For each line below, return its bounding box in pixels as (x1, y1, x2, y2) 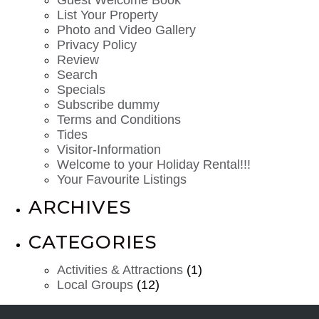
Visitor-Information (57, 142, 161, 157)
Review (57, 52, 99, 67)
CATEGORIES (28, 230, 157, 253)
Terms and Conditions (57, 112, 181, 127)
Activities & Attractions (57, 262, 183, 277)
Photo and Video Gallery (57, 22, 196, 37)
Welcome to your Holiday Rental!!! (57, 157, 251, 172)
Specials (57, 82, 105, 97)
